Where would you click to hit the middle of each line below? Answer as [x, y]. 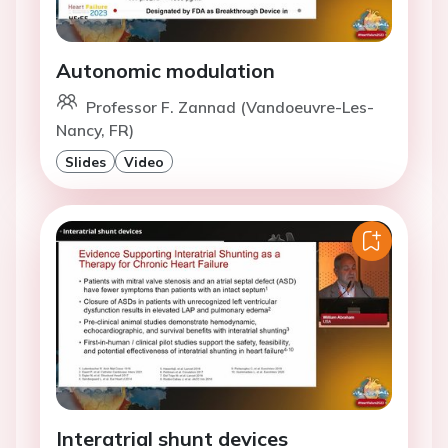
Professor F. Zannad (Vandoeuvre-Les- [230, 107]
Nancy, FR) [95, 130]
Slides [85, 162]
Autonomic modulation [165, 71]
